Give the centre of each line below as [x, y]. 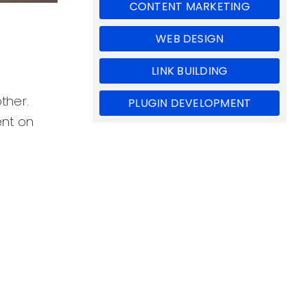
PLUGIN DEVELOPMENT [190, 103]
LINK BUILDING [190, 71]
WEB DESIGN [190, 39]
